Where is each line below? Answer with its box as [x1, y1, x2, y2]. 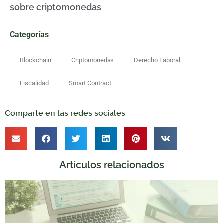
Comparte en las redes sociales [5, 108, 125, 118]
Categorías [10, 29, 49, 39]
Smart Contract [69, 79, 111, 87]
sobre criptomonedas [10, 2, 101, 13]
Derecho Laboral [134, 56, 180, 64]
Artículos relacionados [59, 158, 164, 171]
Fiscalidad [20, 79, 49, 87]
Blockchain [20, 56, 51, 64]
